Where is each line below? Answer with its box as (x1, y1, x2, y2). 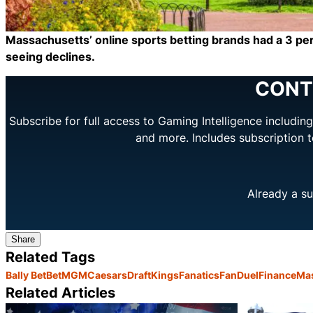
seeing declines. (6, 50, 95, 64)
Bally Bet (6, 269, 46, 282)
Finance (259, 269, 296, 282)
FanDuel (219, 269, 259, 282)
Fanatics (179, 269, 219, 282)
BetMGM (46, 269, 87, 282)
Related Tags (6, 249, 95, 266)
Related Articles (6, 284, 115, 302)
